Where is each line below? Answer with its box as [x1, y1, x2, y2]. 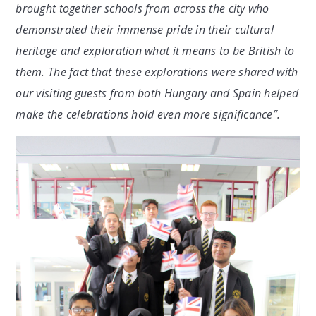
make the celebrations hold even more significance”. [16, 106, 281, 122]
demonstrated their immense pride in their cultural [16, 21, 274, 37]
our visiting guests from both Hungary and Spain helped [16, 85, 299, 101]
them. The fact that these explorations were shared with [16, 63, 298, 80]
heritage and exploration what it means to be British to [16, 42, 295, 59]
